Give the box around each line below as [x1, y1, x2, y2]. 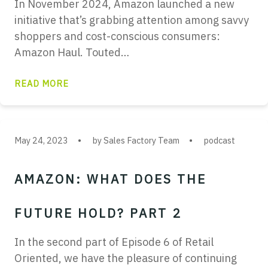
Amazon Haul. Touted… [14, 45, 129, 59]
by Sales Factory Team [93, 135, 179, 146]
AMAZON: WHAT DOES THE [14, 171, 206, 187]
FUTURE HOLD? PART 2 [14, 205, 181, 221]
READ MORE [14, 78, 69, 89]
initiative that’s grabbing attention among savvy [14, 13, 249, 27]
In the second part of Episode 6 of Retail [14, 235, 214, 249]
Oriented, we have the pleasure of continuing [14, 251, 237, 265]
